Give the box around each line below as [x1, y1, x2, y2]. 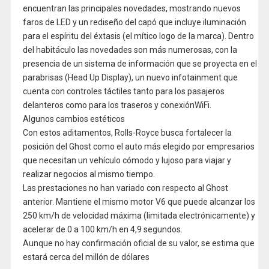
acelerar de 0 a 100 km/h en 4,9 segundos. [22, 224, 183, 234]
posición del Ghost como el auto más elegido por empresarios [22, 141, 255, 151]
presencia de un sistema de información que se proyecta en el [22, 58, 257, 68]
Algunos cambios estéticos [22, 113, 125, 124]
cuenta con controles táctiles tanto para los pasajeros [22, 86, 225, 96]
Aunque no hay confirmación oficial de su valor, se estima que [22, 238, 255, 248]
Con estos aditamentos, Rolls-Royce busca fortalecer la [22, 127, 232, 138]
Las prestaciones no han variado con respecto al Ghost [22, 183, 228, 193]
